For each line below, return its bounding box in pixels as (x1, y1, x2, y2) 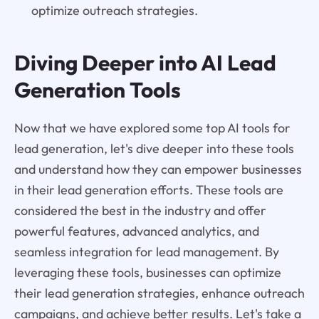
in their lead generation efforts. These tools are (14, 181, 283, 198)
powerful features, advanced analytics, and (14, 222, 259, 239)
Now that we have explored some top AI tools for (14, 119, 291, 136)
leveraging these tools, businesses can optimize (14, 263, 281, 281)
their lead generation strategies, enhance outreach (14, 284, 305, 301)
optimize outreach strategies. (31, 1, 198, 19)
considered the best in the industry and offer (14, 202, 266, 219)
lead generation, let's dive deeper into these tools (14, 140, 294, 157)
